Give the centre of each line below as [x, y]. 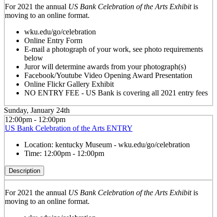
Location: [39, 145]
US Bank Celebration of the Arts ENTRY [69, 128]
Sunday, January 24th [37, 110]
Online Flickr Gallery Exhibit [69, 84]
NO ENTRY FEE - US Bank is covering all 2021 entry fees [116, 93]
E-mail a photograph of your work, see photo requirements [113, 49]
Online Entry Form [53, 41]
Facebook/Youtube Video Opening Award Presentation [108, 76]
